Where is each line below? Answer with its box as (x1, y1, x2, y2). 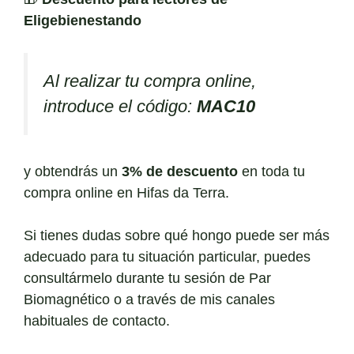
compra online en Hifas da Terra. (24, 184, 229, 201)
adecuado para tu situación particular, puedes (24, 248, 311, 265)
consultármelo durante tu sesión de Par (24, 269, 271, 286)
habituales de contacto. (24, 312, 170, 329)
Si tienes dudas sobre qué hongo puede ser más (24, 227, 330, 243)
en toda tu (238, 163, 305, 179)
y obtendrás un (24, 163, 122, 179)
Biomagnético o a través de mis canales (24, 291, 275, 307)
